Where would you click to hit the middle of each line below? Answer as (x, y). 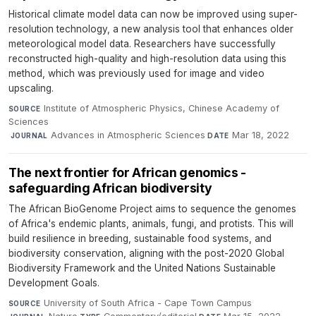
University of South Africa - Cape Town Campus (147, 303)
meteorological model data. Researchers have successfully (142, 44)
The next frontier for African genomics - (127, 173)
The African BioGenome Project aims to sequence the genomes (152, 209)
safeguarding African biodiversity (110, 188)
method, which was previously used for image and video (136, 74)
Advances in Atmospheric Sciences (128, 135)
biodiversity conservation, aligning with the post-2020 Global (146, 254)
